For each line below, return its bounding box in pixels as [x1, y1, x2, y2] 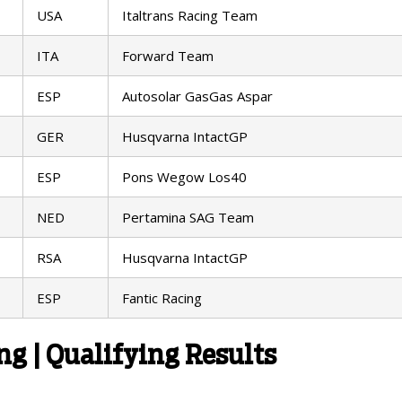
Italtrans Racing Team [122, 6, 258, 25]
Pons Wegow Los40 [122, 168, 247, 187]
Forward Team [122, 47, 214, 66]
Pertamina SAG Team [122, 208, 254, 227]
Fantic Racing [122, 289, 202, 308]
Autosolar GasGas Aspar [122, 87, 273, 106]
